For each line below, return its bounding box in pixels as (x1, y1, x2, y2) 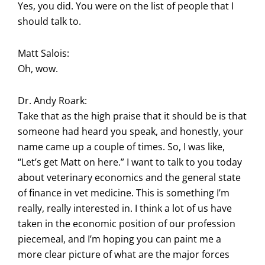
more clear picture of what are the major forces (18, 247, 230, 261)
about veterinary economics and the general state (18, 170, 241, 184)
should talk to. (18, 14, 81, 28)
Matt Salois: (18, 46, 69, 60)
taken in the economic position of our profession (18, 216, 235, 230)
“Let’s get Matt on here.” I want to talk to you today (18, 155, 242, 169)
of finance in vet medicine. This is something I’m (18, 186, 230, 199)
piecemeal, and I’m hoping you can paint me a (18, 232, 221, 245)
